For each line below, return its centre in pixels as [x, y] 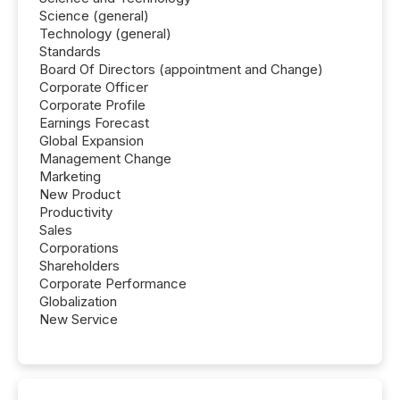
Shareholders [79, 265]
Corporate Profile [92, 104]
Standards [70, 51]
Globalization [78, 301]
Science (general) [94, 15]
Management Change [105, 158]
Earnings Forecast [94, 122]
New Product [80, 194]
